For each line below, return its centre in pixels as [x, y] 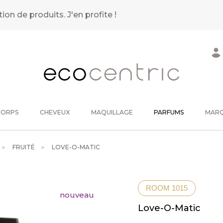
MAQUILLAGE [112, 112]
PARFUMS [169, 112]
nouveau [77, 195]
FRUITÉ [24, 147]
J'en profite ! [92, 15]
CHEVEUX [55, 112]
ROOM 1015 [167, 188]
